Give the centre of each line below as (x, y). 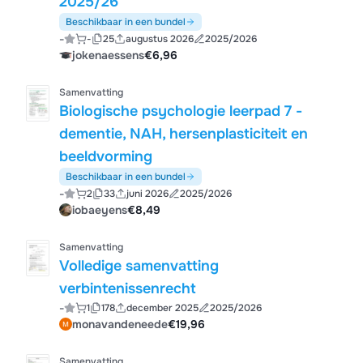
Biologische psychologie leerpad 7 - (181, 111)
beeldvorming (106, 156)
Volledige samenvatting (139, 266)
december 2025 (162, 308)
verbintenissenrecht (128, 288)
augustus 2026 (159, 39)
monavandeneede (120, 324)
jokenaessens (109, 55)
